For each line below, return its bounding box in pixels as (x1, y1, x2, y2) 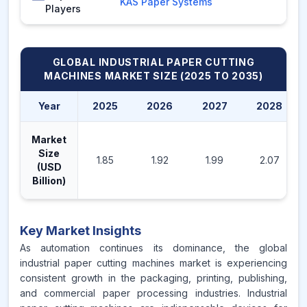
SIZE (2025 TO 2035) (150, 70, 263, 82)
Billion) (32, 175, 66, 186)
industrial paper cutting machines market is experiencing (20, 257, 287, 269)
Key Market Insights (20, 223, 141, 238)
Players (45, 3, 81, 14)
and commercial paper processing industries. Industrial (20, 287, 287, 299)
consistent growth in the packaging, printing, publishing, (20, 272, 287, 284)
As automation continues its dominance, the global (20, 242, 287, 254)
